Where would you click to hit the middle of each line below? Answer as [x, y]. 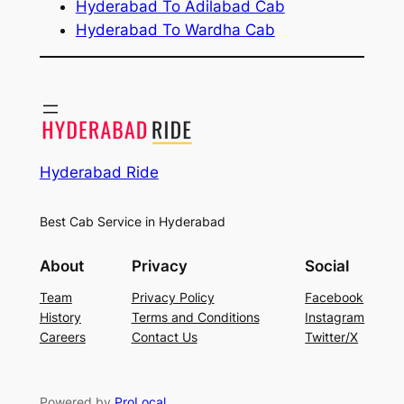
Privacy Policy [173, 297]
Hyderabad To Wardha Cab [175, 29]
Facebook [335, 297]
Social [327, 266]
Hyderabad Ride [99, 172]
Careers [62, 336]
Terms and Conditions [195, 317]
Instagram [335, 317]
